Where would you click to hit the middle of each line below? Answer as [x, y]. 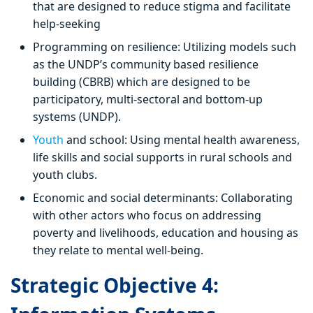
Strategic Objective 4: [115, 285]
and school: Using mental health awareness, [183, 140]
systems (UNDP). [78, 117]
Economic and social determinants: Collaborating [163, 198]
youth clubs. [66, 175]
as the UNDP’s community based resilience [146, 65]
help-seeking [67, 24]
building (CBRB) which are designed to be [141, 82]
